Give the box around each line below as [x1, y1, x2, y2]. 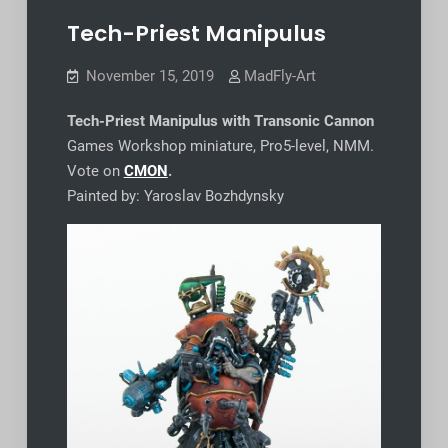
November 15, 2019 [85, 66, 214, 85]
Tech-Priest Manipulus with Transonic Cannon [66, 111, 374, 130]
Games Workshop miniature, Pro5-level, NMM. [66, 136, 374, 155]
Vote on [66, 161, 124, 180]
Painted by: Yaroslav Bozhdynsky [66, 186, 284, 205]
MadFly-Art [243, 66, 316, 85]
